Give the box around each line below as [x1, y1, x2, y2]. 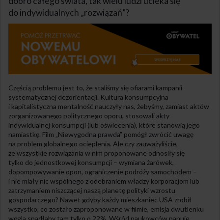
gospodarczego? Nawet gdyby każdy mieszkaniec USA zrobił [8, 195, 192, 204]
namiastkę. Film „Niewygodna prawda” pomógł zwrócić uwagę [8, 130, 193, 138]
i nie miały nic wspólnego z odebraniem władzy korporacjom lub [8, 176, 199, 185]
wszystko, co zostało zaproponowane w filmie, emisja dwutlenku [8, 204, 204, 213]
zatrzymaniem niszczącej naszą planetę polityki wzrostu [8, 186, 175, 194]
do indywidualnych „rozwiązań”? [8, 7, 129, 18]
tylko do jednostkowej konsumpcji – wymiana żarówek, [8, 158, 174, 166]
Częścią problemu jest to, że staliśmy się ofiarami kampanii [8, 83, 182, 92]
